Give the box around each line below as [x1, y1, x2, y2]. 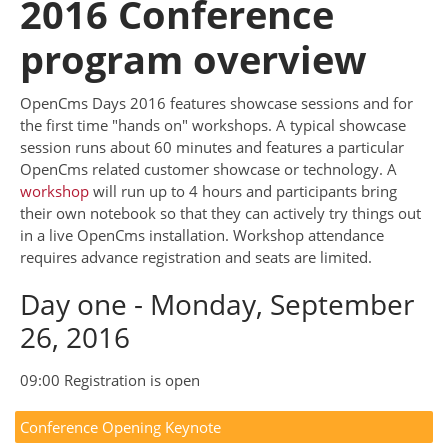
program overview [20, 33, 367, 86]
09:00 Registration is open [20, 370, 200, 391]
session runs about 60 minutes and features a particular [20, 137, 404, 158]
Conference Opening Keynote [20, 417, 221, 438]
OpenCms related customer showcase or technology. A [20, 159, 397, 180]
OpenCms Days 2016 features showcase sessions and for [20, 93, 413, 114]
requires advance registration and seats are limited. [20, 247, 372, 268]
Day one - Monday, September [20, 285, 414, 324]
